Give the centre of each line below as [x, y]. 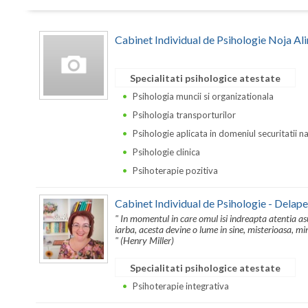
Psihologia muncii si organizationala [203, 96]
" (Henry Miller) [144, 240]
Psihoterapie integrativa [181, 286]
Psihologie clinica [166, 152]
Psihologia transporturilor [184, 115]
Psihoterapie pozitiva [175, 170]
